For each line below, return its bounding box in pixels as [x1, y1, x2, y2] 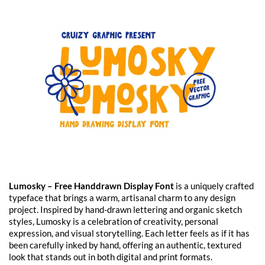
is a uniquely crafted [174, 180, 254, 191]
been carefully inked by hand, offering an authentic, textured [9, 239, 241, 250]
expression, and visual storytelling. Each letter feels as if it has [9, 227, 250, 238]
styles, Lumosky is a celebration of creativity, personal [9, 215, 218, 227]
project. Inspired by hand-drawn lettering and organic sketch [9, 203, 242, 215]
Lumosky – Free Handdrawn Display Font [9, 180, 174, 191]
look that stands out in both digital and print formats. [9, 251, 212, 262]
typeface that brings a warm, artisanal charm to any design [9, 192, 235, 203]
